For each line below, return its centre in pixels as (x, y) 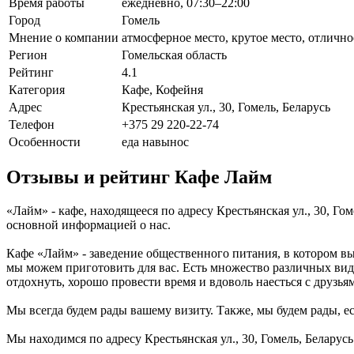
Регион (28, 55)
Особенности (45, 141)
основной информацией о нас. (88, 225)
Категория (37, 89)
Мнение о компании (64, 37)
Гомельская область (174, 55)
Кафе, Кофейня (162, 89)
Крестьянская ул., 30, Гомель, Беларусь (226, 107)
